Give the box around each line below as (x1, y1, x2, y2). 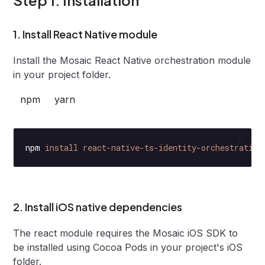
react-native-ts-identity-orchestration (78, 141, 263, 153)
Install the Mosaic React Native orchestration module (13, 54, 251, 66)
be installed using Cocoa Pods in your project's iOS (13, 241, 243, 253)
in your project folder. (13, 68, 111, 80)
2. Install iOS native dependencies (13, 199, 183, 214)
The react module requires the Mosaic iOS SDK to (13, 227, 238, 239)
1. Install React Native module (13, 27, 158, 41)
